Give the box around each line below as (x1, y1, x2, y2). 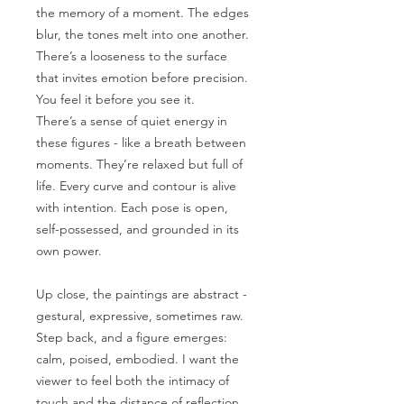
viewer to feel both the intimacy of (36, 372, 229, 390)
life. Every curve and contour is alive (36, 178, 236, 195)
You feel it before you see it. (36, 91, 195, 108)
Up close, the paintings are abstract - (36, 286, 247, 303)
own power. (36, 243, 102, 260)
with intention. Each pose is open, (36, 199, 228, 216)
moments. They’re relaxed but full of (36, 156, 243, 173)
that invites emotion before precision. (36, 69, 248, 87)
